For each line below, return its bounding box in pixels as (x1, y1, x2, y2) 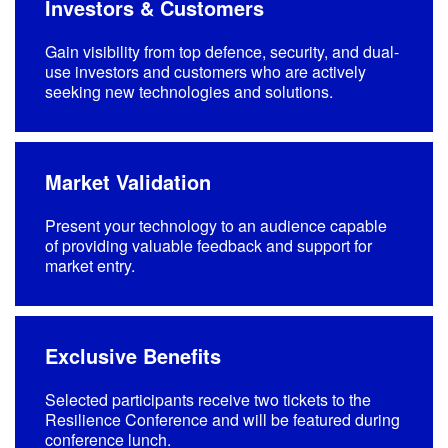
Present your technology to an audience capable (45, 213, 387, 237)
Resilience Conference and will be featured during (45, 407, 400, 431)
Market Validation (45, 166, 211, 196)
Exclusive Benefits (45, 340, 221, 370)
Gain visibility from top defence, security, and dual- (45, 39, 399, 63)
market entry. (45, 253, 135, 277)
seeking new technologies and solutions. (45, 79, 333, 103)
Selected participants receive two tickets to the (45, 387, 371, 411)
